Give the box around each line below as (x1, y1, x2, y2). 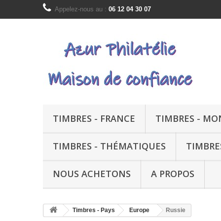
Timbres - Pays (73, 207, 115, 214)
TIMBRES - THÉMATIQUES (53, 140, 166, 152)
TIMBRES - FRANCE (53, 112, 135, 124)
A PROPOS (151, 168, 194, 180)
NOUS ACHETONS (53, 168, 131, 180)
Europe (129, 207, 149, 214)
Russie (166, 207, 185, 214)
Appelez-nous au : (55, 5, 109, 13)
